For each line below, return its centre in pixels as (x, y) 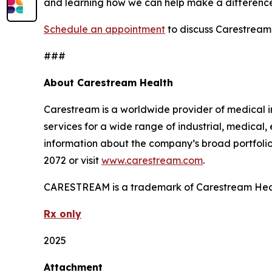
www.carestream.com (152, 160)
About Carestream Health (108, 83)
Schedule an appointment (104, 29)
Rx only (63, 214)
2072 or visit (73, 160)
